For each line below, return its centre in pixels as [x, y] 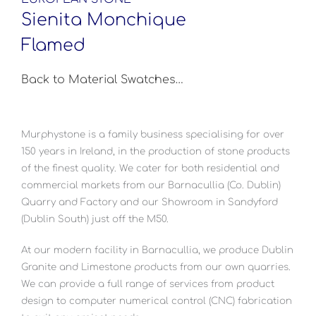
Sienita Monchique [104, 20]
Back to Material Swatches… [102, 79]
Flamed [53, 45]
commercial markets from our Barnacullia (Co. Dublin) [151, 185]
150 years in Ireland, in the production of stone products [156, 151]
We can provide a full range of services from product [148, 284]
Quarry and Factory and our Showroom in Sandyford [150, 202]
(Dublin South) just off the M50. [95, 219]
